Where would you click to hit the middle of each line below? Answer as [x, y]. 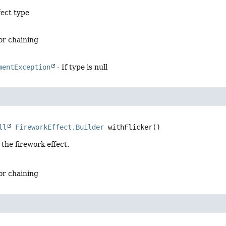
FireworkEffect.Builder [60, 127]
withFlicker [130, 127]
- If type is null [81, 67]
